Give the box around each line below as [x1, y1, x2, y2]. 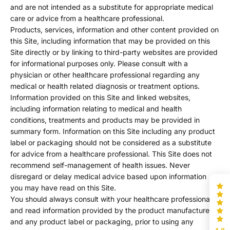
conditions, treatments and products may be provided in [10, 116, 200, 125]
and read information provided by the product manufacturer [10, 206, 212, 215]
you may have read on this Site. [10, 183, 116, 193]
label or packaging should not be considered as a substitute [10, 138, 212, 147]
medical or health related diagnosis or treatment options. [10, 82, 200, 91]
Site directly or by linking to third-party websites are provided [10, 48, 218, 57]
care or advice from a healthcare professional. [10, 14, 164, 23]
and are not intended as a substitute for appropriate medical [10, 3, 213, 12]
